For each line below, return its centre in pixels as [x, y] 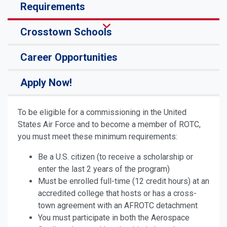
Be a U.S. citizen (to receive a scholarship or [116, 157]
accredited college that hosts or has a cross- [117, 193]
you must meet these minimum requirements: [98, 137]
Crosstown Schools [66, 32]
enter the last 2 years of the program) [104, 169]
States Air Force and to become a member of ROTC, [109, 124]
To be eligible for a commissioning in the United [102, 112]
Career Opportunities [69, 57]
